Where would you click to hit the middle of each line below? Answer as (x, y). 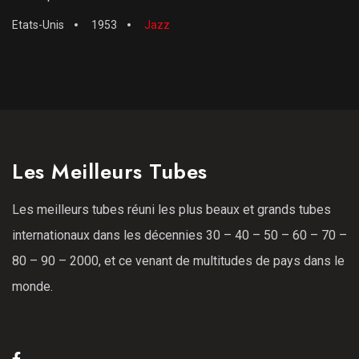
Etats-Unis (38, 24)
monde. (32, 286)
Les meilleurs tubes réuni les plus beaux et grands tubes (171, 209)
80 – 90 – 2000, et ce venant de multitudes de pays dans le (178, 260)
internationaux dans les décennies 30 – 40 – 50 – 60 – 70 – (179, 235)
